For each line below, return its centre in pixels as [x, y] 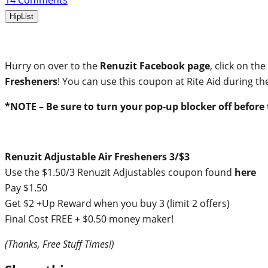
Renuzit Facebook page [155, 66]
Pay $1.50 [26, 188]
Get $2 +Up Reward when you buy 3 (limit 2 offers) [117, 204]
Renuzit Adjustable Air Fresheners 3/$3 [97, 157]
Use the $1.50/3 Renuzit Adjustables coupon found [120, 173]
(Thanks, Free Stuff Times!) [60, 244]
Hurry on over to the [52, 66]
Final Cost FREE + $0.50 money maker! [89, 219]
